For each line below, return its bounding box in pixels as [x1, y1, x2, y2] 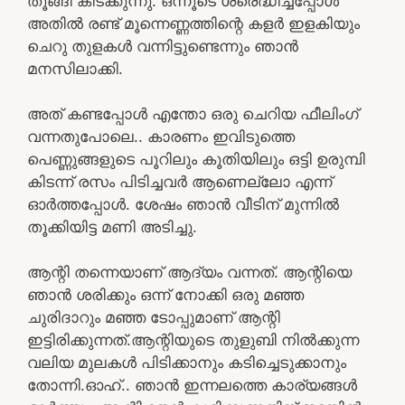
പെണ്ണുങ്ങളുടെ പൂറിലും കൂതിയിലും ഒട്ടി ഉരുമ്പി [27, 149, 365, 168]
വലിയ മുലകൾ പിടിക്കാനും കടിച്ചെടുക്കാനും [27, 353, 346, 372]
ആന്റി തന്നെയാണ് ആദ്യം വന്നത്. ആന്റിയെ [27, 262, 352, 281]
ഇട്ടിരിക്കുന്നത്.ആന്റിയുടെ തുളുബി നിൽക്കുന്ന [27, 330, 359, 349]
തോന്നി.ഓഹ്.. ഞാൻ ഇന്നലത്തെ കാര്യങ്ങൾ [27, 375, 357, 394]
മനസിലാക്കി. [27, 59, 123, 78]
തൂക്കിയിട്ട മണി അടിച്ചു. [27, 217, 197, 236]
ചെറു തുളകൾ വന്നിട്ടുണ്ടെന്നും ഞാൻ [27, 36, 298, 55]
